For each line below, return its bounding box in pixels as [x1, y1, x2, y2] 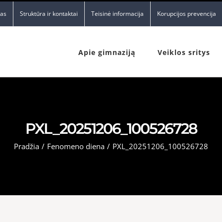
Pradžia [14, 141, 39, 151]
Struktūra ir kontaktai [20, 9, 78, 18]
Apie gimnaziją [78, 48, 135, 57]
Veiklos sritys [158, 48, 210, 57]
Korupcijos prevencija [157, 9, 216, 18]
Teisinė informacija [91, 9, 144, 18]
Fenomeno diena [47, 141, 105, 151]
